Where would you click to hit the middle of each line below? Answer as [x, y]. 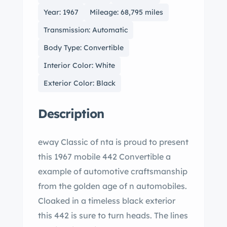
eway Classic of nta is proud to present [64, 142]
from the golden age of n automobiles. [84, 186]
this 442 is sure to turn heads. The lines [113, 215]
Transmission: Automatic [86, 30]
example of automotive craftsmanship [113, 171]
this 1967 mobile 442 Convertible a [56, 157]
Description [71, 113]
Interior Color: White [79, 65]
